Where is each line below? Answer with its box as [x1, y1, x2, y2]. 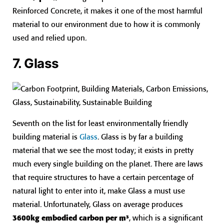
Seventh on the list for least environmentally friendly [12, 118, 188, 128]
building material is [12, 132, 79, 142]
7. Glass [12, 55, 59, 71]
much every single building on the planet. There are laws [12, 159, 203, 169]
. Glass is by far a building [97, 132, 183, 142]
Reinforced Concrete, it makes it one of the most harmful [12, 6, 202, 16]
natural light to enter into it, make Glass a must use [12, 186, 185, 196]
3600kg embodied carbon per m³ [12, 213, 129, 223]
